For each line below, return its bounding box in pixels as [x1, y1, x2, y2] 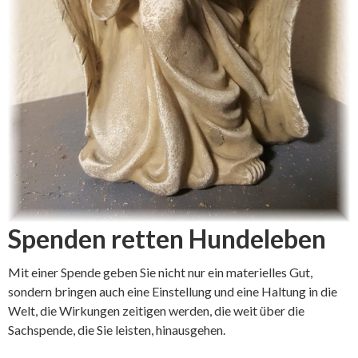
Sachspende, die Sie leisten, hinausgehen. [8, 321, 225, 337]
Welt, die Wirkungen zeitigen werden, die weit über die [8, 302, 304, 318]
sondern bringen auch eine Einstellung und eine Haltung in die [8, 283, 337, 299]
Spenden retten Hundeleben [8, 222, 326, 254]
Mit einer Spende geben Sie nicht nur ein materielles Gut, [8, 264, 312, 280]
